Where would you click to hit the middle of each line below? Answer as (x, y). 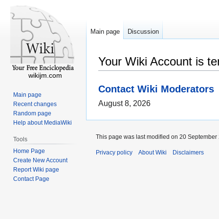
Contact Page (32, 179)
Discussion (143, 32)
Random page (33, 113)
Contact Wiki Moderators (156, 88)
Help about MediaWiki (43, 122)
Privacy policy (114, 153)
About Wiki (153, 153)
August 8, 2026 (124, 104)
